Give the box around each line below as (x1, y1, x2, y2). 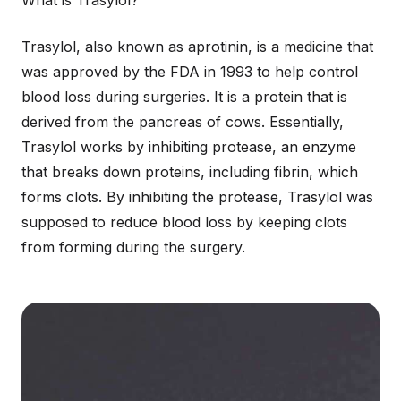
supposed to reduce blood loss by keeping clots (21, 213, 347, 231)
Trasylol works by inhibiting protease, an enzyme (21, 138, 356, 156)
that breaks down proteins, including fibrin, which (21, 163, 358, 181)
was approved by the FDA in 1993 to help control (21, 63, 358, 81)
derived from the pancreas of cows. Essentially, (21, 113, 344, 131)
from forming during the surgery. (21, 238, 245, 256)
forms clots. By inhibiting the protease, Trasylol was (21, 188, 373, 206)
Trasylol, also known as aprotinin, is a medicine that (21, 38, 373, 55)
